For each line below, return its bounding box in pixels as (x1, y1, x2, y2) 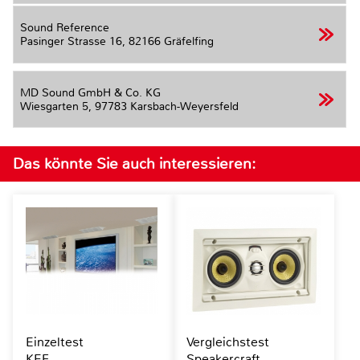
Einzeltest (26, 333, 84, 350)
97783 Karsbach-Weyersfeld (95, 99, 239, 113)
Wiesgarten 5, (20, 99, 95, 113)
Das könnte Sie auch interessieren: (13, 153, 256, 174)
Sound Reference (20, 21, 109, 35)
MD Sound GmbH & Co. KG (20, 85, 161, 100)
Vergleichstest (186, 333, 269, 350)
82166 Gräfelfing (129, 35, 214, 49)
